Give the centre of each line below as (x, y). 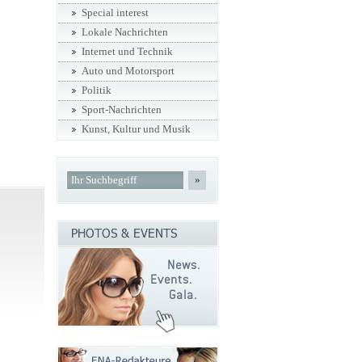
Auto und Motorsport (128, 71)
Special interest (115, 13)
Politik (97, 90)
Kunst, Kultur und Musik (136, 129)
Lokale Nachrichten (125, 32)
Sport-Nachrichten (122, 110)
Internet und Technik (127, 52)
